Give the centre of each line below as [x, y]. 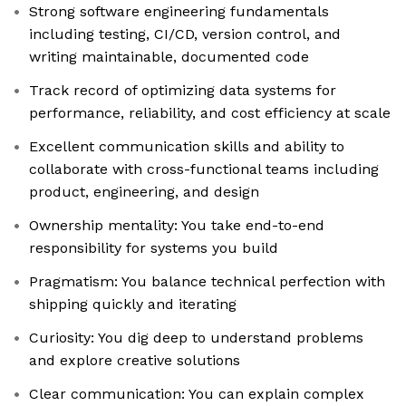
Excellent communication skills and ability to [187, 147]
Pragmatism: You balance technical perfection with [207, 282]
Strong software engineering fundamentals [179, 12]
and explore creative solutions [135, 361]
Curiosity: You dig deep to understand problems [196, 338]
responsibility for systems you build [154, 248]
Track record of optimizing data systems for [183, 91]
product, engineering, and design [144, 192]
